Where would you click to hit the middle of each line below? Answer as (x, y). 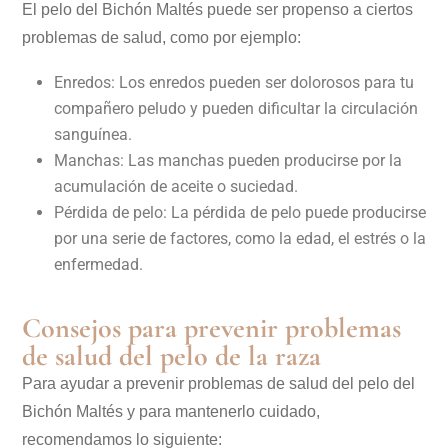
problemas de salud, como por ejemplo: (161, 38)
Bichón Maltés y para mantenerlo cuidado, (171, 412)
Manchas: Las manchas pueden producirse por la (228, 161)
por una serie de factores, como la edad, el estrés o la (240, 239)
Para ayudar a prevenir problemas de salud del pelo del (218, 384)
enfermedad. (98, 265)
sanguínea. (93, 135)
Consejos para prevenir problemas (211, 328)
